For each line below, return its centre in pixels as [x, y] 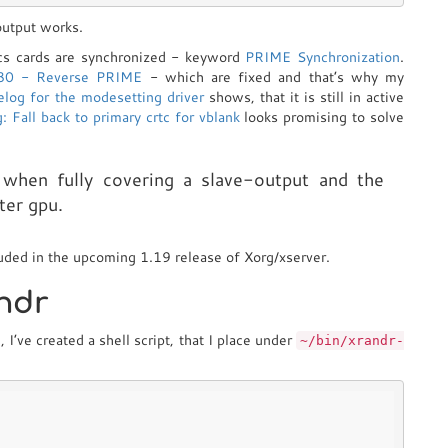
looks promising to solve [321, 117]
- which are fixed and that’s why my [273, 77]
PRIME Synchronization [323, 57]
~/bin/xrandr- [352, 340]
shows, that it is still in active [304, 97]
